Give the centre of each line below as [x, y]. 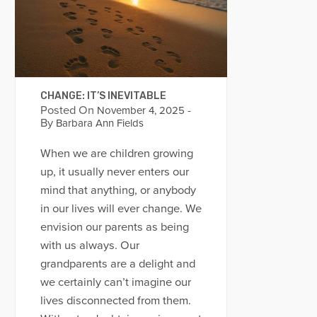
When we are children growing [116, 153]
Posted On [67, 110]
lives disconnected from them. [115, 300]
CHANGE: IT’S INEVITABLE [103, 96]
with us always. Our [90, 245]
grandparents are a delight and [117, 264]
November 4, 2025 [139, 110]
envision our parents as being [114, 227]
